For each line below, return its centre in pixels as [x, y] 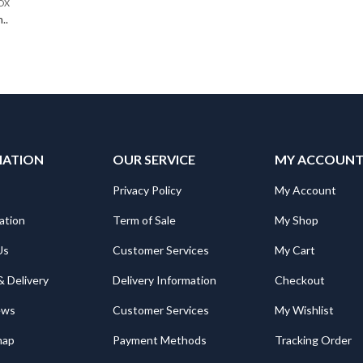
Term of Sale [144, 220]
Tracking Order [313, 340]
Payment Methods [160, 340]
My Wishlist [304, 310]
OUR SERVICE [154, 159]
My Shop [297, 220]
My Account [305, 190]
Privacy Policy [147, 190]
